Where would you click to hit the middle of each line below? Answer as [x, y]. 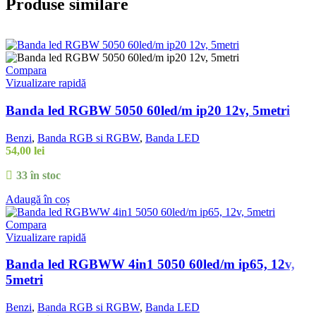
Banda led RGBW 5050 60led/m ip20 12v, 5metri [148, 110]
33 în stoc [38, 175]
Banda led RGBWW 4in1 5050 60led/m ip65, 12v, [150, 265]
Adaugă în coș [38, 199]
